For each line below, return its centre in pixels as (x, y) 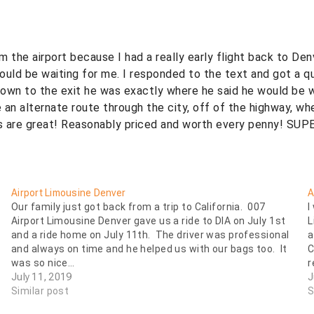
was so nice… (43, 263)
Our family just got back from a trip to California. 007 (138, 207)
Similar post (40, 291)
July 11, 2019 (42, 277)
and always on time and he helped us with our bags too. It (149, 249)
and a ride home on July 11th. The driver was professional (150, 235)
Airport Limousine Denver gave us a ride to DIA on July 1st (149, 221)
